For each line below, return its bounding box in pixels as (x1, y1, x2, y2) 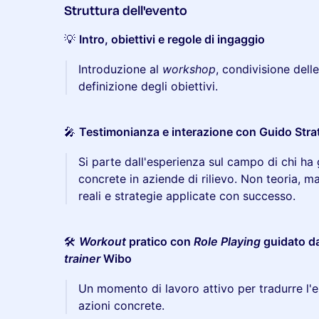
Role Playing (194, 234, 261, 249)
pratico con (126, 234, 194, 249)
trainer (64, 251, 100, 266)
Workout (79, 234, 126, 249)
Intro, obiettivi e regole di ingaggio (79, 32, 265, 46)
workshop (162, 62, 216, 76)
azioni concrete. (78, 298, 164, 313)
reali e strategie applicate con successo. (78, 189, 296, 203)
